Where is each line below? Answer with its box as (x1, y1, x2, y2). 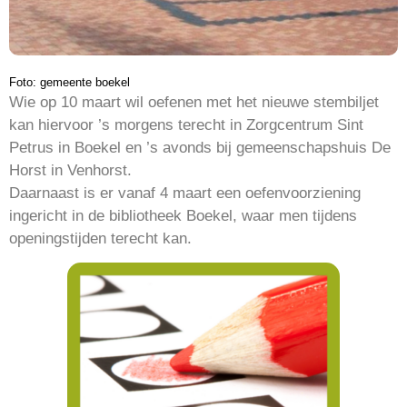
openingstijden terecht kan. (9, 229, 192, 247)
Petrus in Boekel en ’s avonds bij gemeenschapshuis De (9, 138, 391, 156)
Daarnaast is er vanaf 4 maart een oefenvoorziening (9, 184, 361, 202)
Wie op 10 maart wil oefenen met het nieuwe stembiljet (9, 93, 379, 111)
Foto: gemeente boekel (9, 74, 130, 89)
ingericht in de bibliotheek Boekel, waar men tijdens (9, 206, 357, 224)
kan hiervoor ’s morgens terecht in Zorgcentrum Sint (9, 115, 363, 134)
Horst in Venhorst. (9, 161, 132, 179)
